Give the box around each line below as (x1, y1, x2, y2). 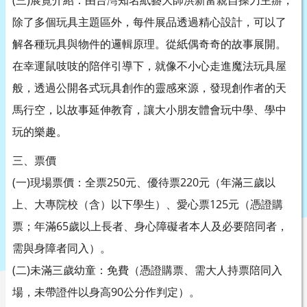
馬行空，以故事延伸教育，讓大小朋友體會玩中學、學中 (12, 102, 286, 117)
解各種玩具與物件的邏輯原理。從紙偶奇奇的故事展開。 (12, 36, 286, 51)
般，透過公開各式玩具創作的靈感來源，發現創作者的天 (12, 80, 286, 95)
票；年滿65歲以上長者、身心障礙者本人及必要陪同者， (12, 219, 288, 234)
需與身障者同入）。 (12, 241, 111, 256)
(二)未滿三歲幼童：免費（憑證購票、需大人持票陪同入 (12, 262, 282, 278)
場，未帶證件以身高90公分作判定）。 (12, 284, 200, 299)
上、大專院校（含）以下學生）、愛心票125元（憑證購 (12, 197, 283, 212)
